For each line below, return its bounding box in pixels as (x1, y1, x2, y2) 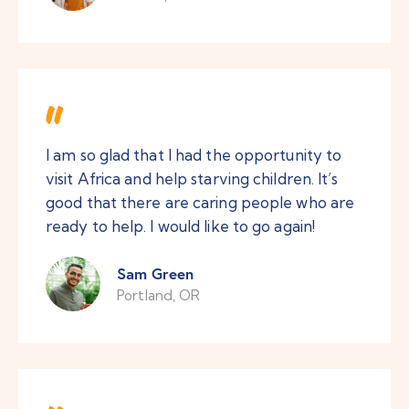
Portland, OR (117, 286, 201, 304)
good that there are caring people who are (46, 193, 355, 213)
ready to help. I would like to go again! (46, 216, 316, 236)
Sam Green (117, 262, 194, 284)
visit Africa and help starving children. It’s (46, 169, 339, 189)
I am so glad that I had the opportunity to (46, 145, 342, 165)
